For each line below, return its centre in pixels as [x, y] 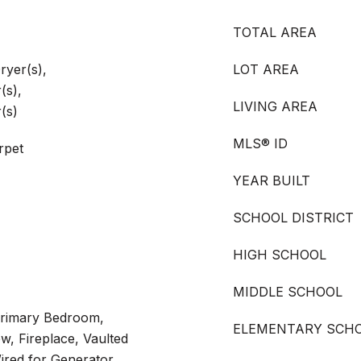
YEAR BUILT [272, 180]
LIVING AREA [275, 106]
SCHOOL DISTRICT [293, 218]
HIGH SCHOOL [280, 255]
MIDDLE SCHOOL [288, 292]
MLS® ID [260, 143]
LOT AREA [266, 69]
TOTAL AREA [275, 32]
